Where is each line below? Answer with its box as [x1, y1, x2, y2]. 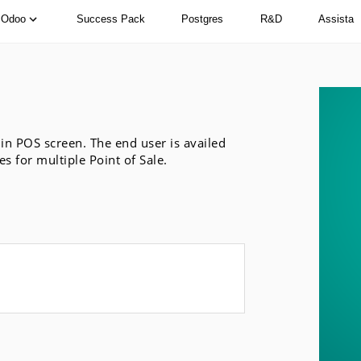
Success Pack [76, 13, 145, 25]
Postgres [181, 13, 224, 25]
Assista [318, 13, 355, 25]
